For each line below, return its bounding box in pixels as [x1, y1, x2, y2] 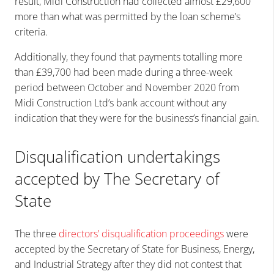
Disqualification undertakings [15, 145, 220, 168]
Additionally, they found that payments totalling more [15, 50, 243, 64]
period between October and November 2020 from [15, 80, 239, 94]
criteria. [15, 24, 48, 39]
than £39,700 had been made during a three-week [15, 65, 232, 79]
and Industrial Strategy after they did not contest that [15, 257, 242, 271]
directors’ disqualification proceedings [59, 226, 224, 240]
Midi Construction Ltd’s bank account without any [15, 95, 226, 109]
